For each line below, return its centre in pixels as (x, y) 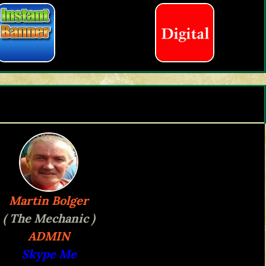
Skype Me (49, 254)
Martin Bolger (49, 201)
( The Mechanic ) (49, 218)
